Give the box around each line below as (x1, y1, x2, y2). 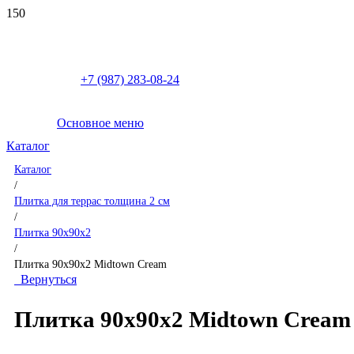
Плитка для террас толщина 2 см (14, 194, 170, 207)
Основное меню (57, 116, 144, 130)
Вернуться (14, 273, 77, 286)
